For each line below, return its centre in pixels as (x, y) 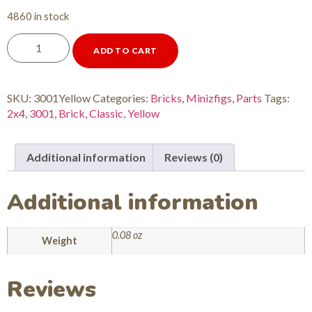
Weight (60, 241)
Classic (106, 114)
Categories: (122, 98)
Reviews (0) (194, 157)
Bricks (166, 98)
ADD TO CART (125, 51)
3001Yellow (62, 98)
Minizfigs (209, 98)
